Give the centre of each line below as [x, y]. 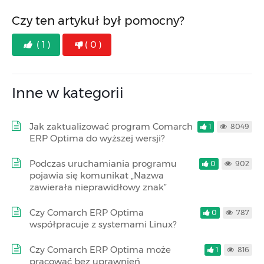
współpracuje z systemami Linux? [103, 224]
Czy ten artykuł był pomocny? [98, 21]
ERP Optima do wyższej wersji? [97, 138]
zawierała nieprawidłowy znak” [98, 187]
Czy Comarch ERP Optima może [100, 250]
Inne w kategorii [68, 93]
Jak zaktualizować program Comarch [111, 126]
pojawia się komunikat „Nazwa [97, 175]
